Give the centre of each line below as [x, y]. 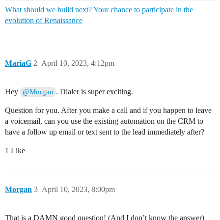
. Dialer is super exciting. [95, 92]
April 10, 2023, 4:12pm [78, 63]
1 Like [15, 151]
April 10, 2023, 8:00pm [78, 190]
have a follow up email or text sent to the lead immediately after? [105, 132]
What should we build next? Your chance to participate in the [99, 10]
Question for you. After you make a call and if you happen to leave [108, 110]
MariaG [18, 63]
